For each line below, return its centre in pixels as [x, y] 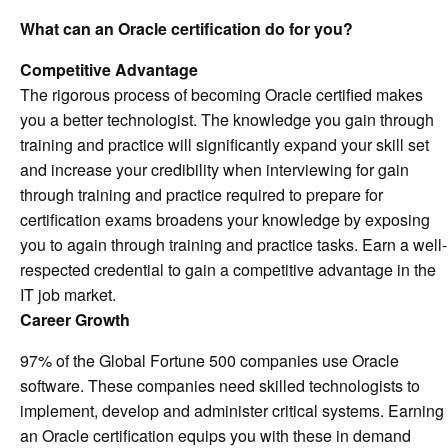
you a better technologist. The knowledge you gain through [227, 120]
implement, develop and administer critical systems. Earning [232, 411]
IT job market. [68, 295]
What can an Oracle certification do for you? [186, 29]
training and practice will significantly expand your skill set [224, 145]
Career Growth [75, 320]
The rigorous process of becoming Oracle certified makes [221, 95]
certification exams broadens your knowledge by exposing [225, 220]
